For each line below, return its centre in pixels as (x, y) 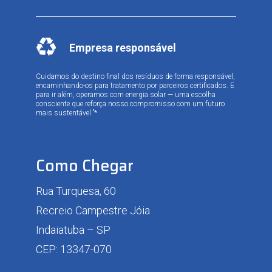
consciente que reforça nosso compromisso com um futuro (130, 104)
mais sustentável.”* (66, 113)
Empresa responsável (122, 47)
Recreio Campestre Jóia (93, 210)
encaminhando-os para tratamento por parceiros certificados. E (135, 85)
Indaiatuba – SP (73, 229)
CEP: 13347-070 (73, 249)
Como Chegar (84, 165)
